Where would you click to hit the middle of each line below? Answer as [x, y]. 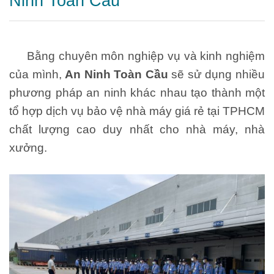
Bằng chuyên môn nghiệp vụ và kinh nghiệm [137, 56]
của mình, [37, 74]
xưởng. [28, 147]
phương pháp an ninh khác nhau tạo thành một [137, 92]
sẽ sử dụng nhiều [217, 74]
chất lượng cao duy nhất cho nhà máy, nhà [137, 129]
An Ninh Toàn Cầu [117, 74]
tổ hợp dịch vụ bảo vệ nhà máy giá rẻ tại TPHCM [137, 111]
